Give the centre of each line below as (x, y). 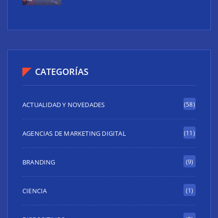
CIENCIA (35, 191)
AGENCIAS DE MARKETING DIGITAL (74, 133)
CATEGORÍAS (62, 72)
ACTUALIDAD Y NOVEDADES (64, 105)
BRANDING (39, 162)
